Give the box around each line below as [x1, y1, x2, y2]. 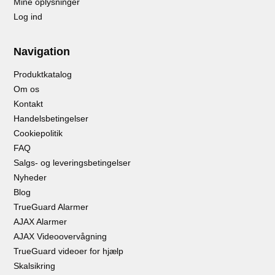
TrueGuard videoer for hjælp [14, 246, 124, 257]
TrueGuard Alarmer [14, 202, 89, 212]
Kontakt [14, 99, 44, 109]
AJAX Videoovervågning [14, 231, 107, 242]
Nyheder [14, 172, 47, 183]
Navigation [14, 45, 71, 58]
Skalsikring [14, 261, 56, 271]
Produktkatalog [14, 69, 72, 80]
